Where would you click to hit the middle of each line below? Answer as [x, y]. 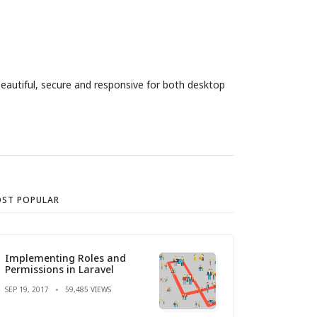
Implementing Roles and [65, 258]
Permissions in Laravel [59, 269]
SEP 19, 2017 [27, 289]
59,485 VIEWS [88, 289]
